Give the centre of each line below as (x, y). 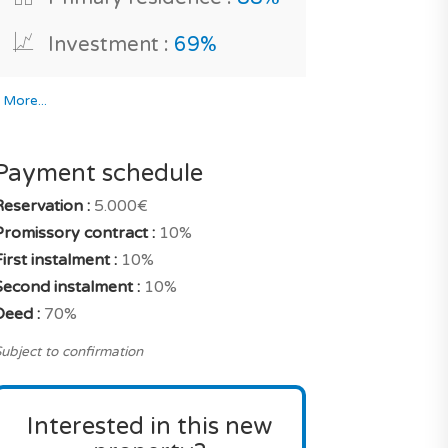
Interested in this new (149, 426)
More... (24, 101)
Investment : (103, 45)
